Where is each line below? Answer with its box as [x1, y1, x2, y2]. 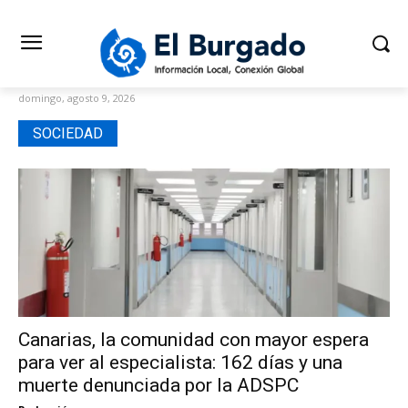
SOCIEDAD [33, 124, 103, 142]
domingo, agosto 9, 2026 [18, 91, 135, 106]
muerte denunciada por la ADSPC [18, 373, 299, 396]
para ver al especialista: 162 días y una [18, 351, 342, 373]
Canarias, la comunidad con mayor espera [18, 328, 369, 351]
